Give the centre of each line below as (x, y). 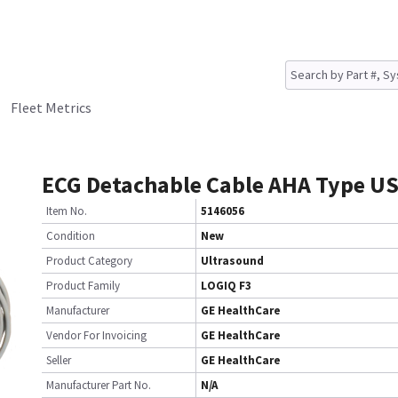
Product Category (89, 261)
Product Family (83, 286)
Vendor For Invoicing (96, 335)
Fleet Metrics (51, 107)
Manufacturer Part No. (99, 385)
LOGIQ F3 (226, 286)
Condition (71, 236)
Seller (59, 360)
